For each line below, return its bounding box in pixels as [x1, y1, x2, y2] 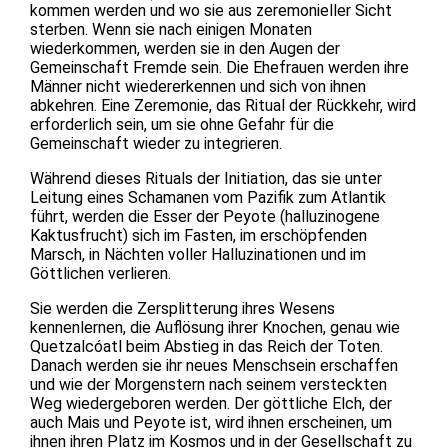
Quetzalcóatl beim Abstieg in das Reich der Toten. [30, 336, 383, 356]
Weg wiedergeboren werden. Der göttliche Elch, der [30, 393, 392, 413]
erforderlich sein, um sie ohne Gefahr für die [30, 114, 334, 134]
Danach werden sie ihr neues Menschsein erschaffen [30, 355, 398, 375]
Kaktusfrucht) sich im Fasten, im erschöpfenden [30, 225, 367, 245]
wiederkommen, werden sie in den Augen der [30, 38, 340, 58]
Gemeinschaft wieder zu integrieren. [30, 133, 282, 153]
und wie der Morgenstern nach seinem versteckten [30, 374, 387, 394]
